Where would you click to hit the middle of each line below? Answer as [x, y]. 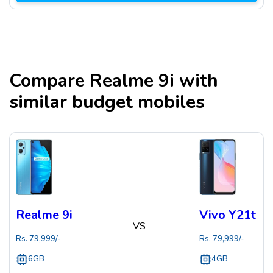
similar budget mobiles [107, 102]
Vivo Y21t [228, 215]
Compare [49, 81]
